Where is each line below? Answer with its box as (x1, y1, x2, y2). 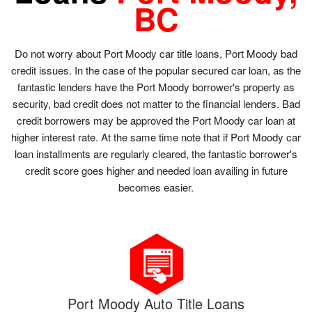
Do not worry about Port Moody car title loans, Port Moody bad (15, 45, 297, 61)
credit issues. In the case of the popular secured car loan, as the (11, 62, 301, 77)
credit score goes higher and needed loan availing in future (24, 162, 288, 178)
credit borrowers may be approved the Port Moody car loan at (17, 112, 295, 127)
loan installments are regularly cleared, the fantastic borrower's (15, 146, 297, 161)
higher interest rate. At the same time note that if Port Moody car (11, 129, 301, 144)
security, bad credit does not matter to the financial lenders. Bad (12, 95, 300, 111)
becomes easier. (118, 179, 194, 194)
